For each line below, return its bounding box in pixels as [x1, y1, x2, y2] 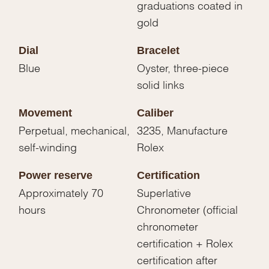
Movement [19, 107, 73, 119]
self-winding [19, 144, 77, 150]
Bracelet [137, 44, 180, 57]
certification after [137, 256, 217, 262]
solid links [137, 81, 184, 87]
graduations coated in [137, 2, 243, 8]
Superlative [137, 189, 191, 195]
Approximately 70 [19, 189, 104, 195]
